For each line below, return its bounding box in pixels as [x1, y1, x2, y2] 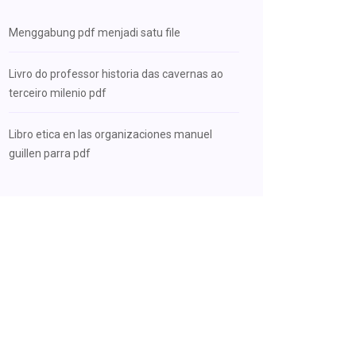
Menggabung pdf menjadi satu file [9, 26, 180, 39]
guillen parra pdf [9, 147, 91, 160]
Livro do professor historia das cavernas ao [9, 68, 223, 80]
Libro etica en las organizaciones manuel [9, 128, 212, 141]
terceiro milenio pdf [9, 87, 106, 99]
